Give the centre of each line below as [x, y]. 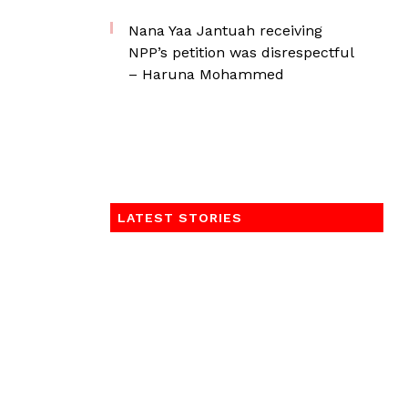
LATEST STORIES [180, 218]
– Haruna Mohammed [206, 74]
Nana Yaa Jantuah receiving [225, 31]
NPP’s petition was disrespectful [241, 52]
